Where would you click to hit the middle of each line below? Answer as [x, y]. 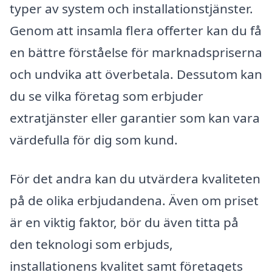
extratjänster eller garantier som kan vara [135, 118]
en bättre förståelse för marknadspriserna [136, 53]
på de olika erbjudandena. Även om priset [134, 201]
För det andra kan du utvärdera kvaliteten [135, 179]
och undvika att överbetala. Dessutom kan [136, 74]
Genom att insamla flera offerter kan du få [136, 31]
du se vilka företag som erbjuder [107, 96]
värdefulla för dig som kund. [94, 140]
